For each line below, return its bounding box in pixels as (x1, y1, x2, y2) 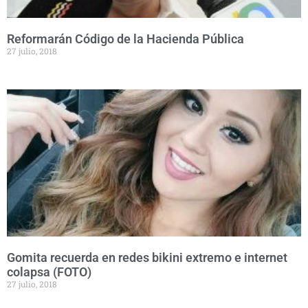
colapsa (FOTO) (7, 265, 91, 279)
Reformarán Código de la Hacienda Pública (7, 32, 244, 46)
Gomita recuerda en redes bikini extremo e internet (7, 250, 287, 265)
